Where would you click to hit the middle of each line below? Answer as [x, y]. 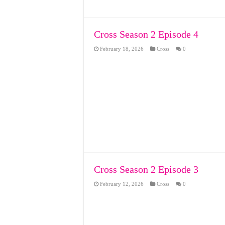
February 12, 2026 [122, 184]
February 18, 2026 [122, 49]
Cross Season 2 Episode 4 [146, 34]
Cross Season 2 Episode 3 [146, 169]
